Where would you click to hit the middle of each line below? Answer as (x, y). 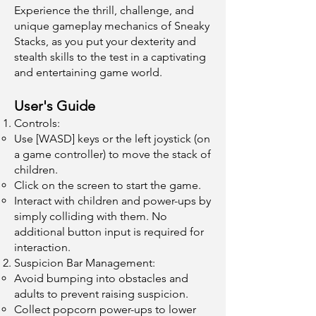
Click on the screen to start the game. (108, 185)
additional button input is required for (109, 232)
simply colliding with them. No (91, 216)
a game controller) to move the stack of (113, 154)
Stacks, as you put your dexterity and (105, 41)
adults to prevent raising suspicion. (101, 294)
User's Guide (55, 106)
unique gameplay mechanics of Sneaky (112, 26)
